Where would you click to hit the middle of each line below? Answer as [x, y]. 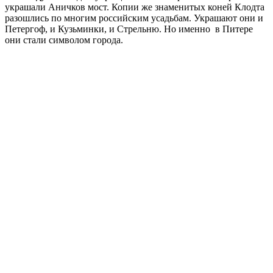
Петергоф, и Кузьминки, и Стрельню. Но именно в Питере [129, 29]
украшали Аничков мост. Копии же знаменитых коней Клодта [135, 7]
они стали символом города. [64, 40]
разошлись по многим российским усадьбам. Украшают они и [134, 18]
